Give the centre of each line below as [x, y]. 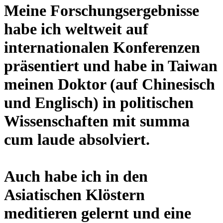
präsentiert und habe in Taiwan [111, 65]
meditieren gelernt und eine [98, 213]
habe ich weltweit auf [76, 29]
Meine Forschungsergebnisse [102, 10]
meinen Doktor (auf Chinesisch [110, 84]
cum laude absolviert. [77, 139]
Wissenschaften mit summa [97, 121]
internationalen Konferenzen [102, 47]
